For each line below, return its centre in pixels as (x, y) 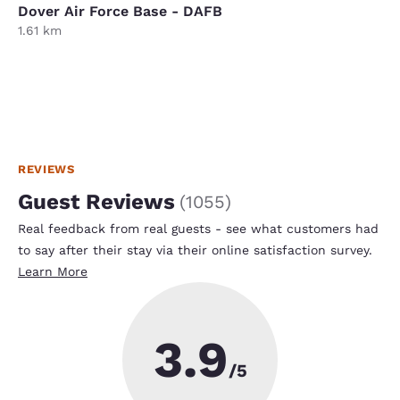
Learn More (53, 271)
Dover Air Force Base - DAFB (120, 11)
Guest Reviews (96, 201)
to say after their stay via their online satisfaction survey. (195, 250)
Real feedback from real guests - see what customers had (198, 228)
